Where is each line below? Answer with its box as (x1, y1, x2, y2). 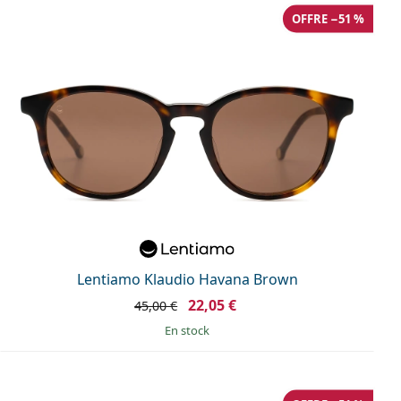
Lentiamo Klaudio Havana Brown (76, 269, 298, 289)
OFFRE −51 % (292, 10, 364, 27)
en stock (171, 322, 209, 338)
